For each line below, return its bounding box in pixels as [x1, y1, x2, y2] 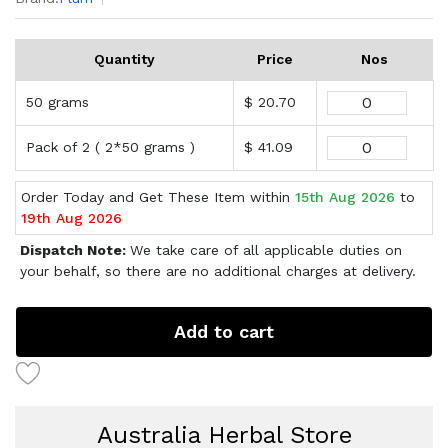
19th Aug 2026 [21, 210, 122, 226]
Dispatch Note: [20, 242, 130, 258]
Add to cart [174, 321, 274, 342]
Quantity [93, 51, 155, 67]
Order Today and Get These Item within [21, 189, 295, 205]
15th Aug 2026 [295, 189, 395, 205]
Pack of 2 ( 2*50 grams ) [26, 139, 195, 155]
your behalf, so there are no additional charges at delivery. [20, 263, 416, 279]
